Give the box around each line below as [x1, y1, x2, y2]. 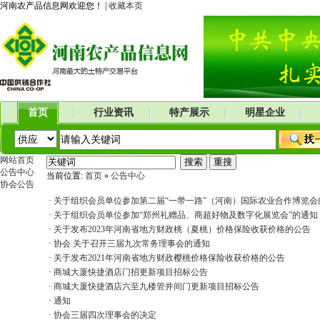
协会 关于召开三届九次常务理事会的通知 [54, 239, 210, 249]
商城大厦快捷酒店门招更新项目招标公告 [54, 267, 208, 277]
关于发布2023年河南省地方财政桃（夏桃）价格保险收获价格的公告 [54, 224, 311, 234]
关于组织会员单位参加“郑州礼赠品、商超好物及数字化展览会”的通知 [54, 210, 318, 220]
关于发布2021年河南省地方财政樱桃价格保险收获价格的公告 [54, 253, 285, 263]
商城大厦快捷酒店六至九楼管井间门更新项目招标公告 [54, 281, 259, 291]
